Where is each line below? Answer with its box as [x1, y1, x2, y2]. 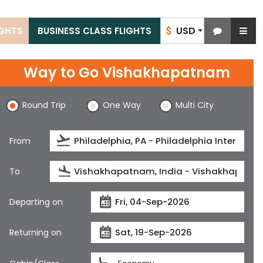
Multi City [176, 99, 214, 111]
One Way [102, 99, 141, 111]
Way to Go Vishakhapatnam [23, 63, 230, 82]
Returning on [9, 226, 62, 238]
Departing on [9, 195, 63, 208]
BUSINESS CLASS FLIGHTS [38, 25, 151, 37]
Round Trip [22, 99, 66, 111]
